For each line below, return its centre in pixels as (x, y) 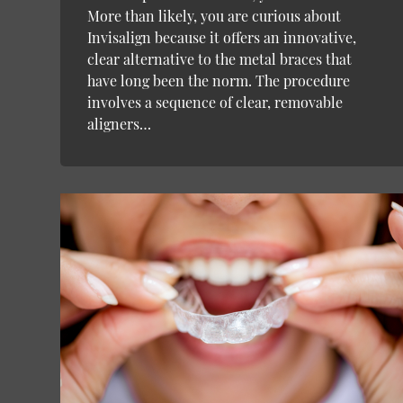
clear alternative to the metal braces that (220, 58)
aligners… (120, 123)
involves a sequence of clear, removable (215, 102)
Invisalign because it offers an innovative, (222, 37)
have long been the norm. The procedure (219, 80)
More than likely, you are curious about (215, 15)
